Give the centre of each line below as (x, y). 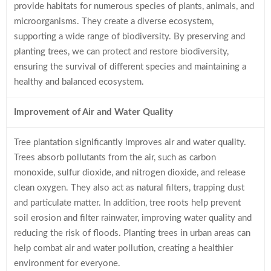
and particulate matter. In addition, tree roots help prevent (127, 203)
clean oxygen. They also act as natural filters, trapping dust (129, 188)
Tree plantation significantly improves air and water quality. (130, 142)
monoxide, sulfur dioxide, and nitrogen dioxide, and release (130, 172)
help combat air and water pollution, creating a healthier (123, 248)
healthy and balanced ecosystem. (79, 82)
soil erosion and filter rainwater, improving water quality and (133, 218)
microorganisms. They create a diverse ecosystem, (114, 21)
